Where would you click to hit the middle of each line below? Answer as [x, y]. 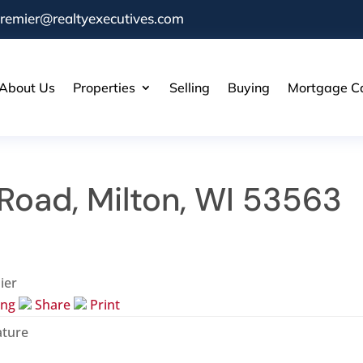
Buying [248, 87]
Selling [189, 87]
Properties [104, 87]
